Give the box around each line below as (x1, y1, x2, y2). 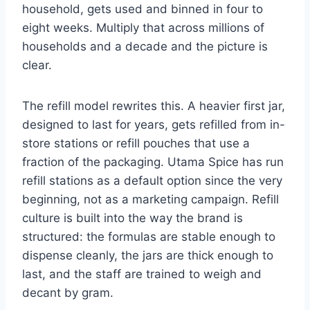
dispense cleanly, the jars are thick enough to (22, 248, 273, 262)
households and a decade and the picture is (22, 39, 268, 53)
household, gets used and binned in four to (22, 1, 263, 16)
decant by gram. (22, 285, 113, 300)
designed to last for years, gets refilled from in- (22, 117, 285, 131)
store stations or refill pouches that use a (22, 136, 250, 150)
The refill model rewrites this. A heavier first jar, (22, 98, 285, 113)
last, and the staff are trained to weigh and (22, 266, 262, 281)
